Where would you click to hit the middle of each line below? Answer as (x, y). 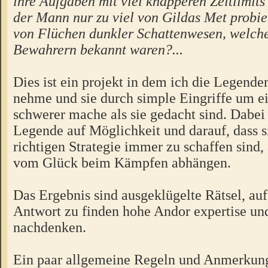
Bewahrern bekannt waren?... (98, 49)
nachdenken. (50, 227)
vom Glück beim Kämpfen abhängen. (122, 162)
